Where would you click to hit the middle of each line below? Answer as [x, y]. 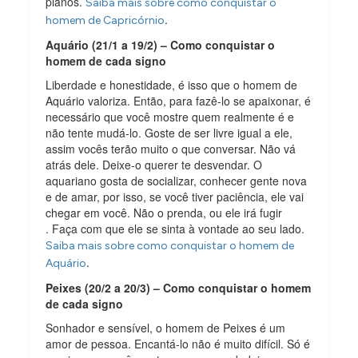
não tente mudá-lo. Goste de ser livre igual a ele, [169, 132]
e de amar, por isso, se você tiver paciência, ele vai [175, 196]
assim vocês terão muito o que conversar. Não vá [171, 148]
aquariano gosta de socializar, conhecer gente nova [177, 180]
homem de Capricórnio [105, 20]
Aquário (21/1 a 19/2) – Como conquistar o [161, 44]
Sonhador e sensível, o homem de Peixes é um [166, 327]
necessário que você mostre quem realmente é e [170, 116]
